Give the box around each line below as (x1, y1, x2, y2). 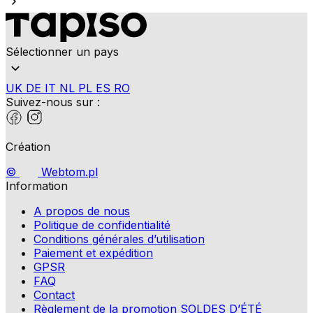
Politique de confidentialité (34, 217, 170, 232)
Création (6, 139, 50, 154)
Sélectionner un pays (6, 44, 119, 59)
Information (6, 178, 68, 193)
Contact (34, 287, 75, 302)
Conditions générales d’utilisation (34, 231, 205, 246)
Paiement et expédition (34, 245, 153, 260)
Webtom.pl (38, 164, 98, 179)
